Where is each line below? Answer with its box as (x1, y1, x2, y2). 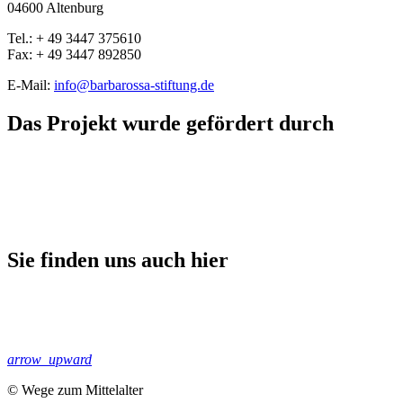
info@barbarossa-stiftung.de (54, 76, 214, 93)
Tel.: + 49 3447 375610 (7, 30, 141, 46)
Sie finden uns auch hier (7, 248, 228, 273)
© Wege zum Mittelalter (7, 382, 143, 399)
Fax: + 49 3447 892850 (7, 46, 141, 62)
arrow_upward (7, 352, 92, 368)
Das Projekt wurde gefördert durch (7, 111, 334, 135)
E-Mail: (7, 76, 54, 93)
